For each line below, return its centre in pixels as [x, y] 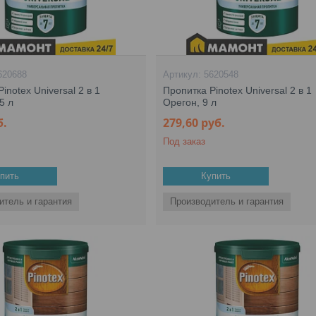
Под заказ [184, 141]
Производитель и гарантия [227, 201]
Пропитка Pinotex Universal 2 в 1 [238, 90]
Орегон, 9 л [190, 102]
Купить [216, 176]
